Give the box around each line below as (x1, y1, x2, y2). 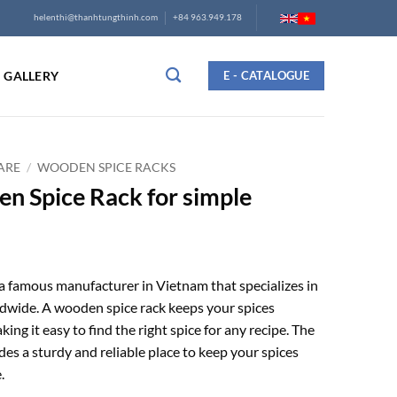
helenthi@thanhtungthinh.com (34, 12, 159, 23)
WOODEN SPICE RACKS (37, 160, 176, 175)
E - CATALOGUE (223, 68, 310, 83)
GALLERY (4, 68, 59, 84)
